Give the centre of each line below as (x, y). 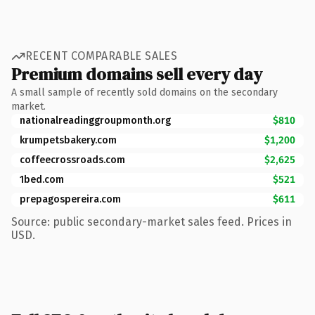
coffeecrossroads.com (72, 160)
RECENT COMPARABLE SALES (102, 56)
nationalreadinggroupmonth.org (95, 120)
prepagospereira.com (70, 199)
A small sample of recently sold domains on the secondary (144, 92)
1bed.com (42, 179)
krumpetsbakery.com (68, 140)
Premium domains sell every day (137, 74)
